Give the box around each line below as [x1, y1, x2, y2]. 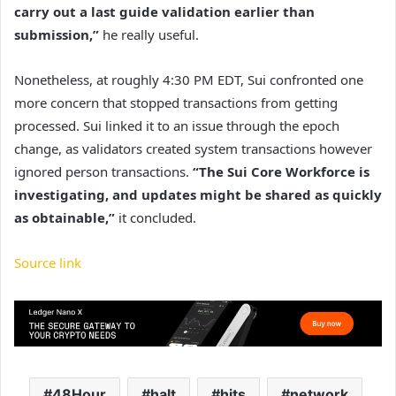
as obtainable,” [14, 209, 118, 227]
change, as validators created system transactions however [14, 140, 372, 158]
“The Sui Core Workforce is [193, 163, 369, 181]
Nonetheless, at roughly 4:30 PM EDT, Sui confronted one [14, 71, 363, 89]
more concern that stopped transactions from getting [14, 94, 338, 112]
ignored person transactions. [14, 163, 193, 181]
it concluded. [118, 209, 196, 227]
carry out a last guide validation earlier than [14, 3, 315, 21]
